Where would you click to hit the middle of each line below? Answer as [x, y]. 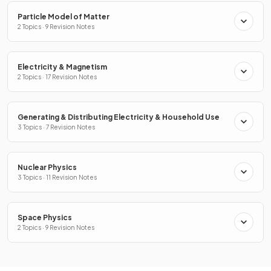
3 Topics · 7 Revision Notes [56, 127]
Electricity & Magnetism [62, 67]
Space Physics [45, 217]
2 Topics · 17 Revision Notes [57, 77]
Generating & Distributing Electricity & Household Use [119, 117]
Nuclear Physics [47, 167]
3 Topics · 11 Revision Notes [57, 177]
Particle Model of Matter [64, 16]
